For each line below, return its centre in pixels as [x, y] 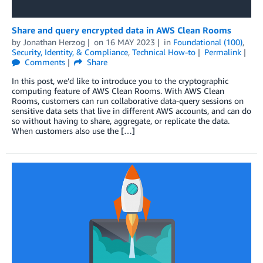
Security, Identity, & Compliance [70, 52]
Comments [44, 62]
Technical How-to [164, 52]
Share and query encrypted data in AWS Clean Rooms [122, 30]
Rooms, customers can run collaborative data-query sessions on [128, 101]
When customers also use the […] [73, 131]
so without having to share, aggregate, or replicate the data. [121, 121]
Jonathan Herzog [54, 42]
